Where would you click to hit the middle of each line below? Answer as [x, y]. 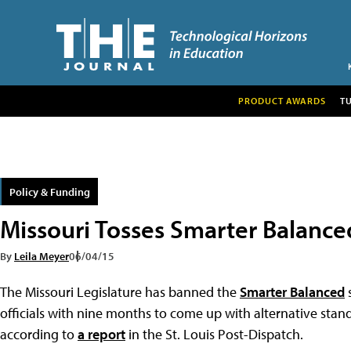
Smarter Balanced [292, 291]
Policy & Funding [50, 191]
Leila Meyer [42, 255]
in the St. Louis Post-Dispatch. [214, 334]
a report [101, 334]
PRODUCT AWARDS [282, 100]
